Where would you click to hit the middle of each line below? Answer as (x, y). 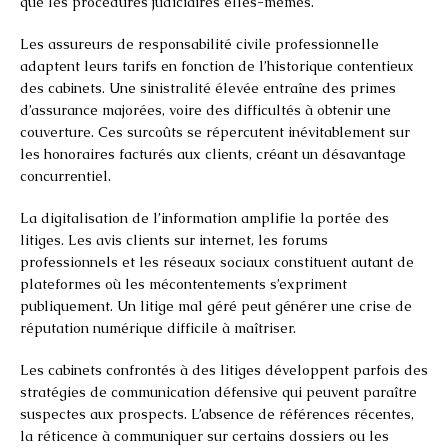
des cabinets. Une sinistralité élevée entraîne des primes (208, 87)
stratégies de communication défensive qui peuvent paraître (218, 391)
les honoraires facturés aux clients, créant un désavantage (213, 153)
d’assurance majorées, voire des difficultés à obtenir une (205, 109)
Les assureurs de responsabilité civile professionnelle (199, 43)
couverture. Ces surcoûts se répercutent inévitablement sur (215, 131)
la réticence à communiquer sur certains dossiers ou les (204, 435)
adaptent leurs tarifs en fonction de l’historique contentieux (217, 65)
